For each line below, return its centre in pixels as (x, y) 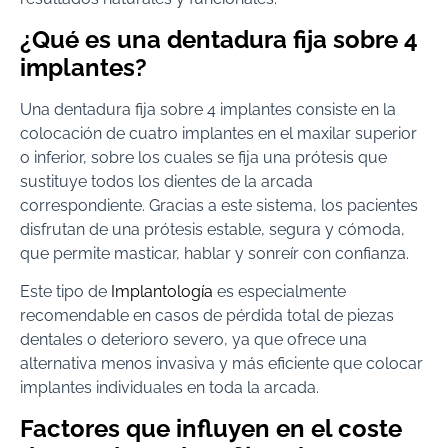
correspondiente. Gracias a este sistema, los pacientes (219, 205)
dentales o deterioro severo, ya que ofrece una (193, 340)
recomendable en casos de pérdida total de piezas (207, 316)
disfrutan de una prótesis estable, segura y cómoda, (212, 229)
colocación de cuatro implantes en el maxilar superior (218, 133)
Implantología (162, 292)
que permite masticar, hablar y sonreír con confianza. (214, 253)
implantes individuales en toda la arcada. (169, 388)
